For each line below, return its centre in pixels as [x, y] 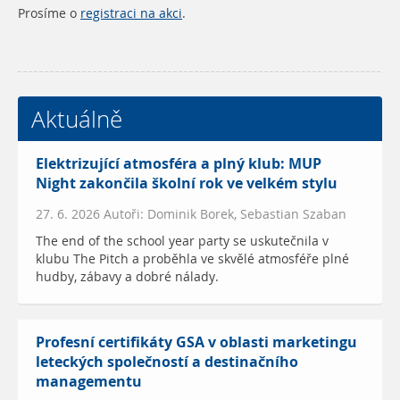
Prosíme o [49, 13]
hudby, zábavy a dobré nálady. [127, 276]
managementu [89, 381]
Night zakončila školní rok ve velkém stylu [187, 183]
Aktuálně [77, 118]
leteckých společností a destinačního [167, 362]
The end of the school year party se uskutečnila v [182, 241]
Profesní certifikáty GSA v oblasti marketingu [196, 342]
